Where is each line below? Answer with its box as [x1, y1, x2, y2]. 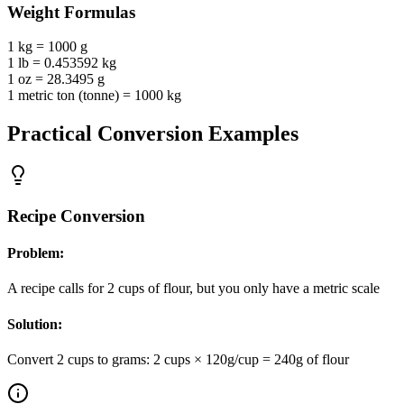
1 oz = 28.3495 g [7, 71, 105, 87]
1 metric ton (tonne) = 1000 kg [7, 87, 181, 104]
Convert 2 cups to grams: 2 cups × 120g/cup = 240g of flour [7, 351, 349, 367]
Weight [7, 2, 60, 22]
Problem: [7, 245, 64, 262]
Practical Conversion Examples [7, 122, 298, 146]
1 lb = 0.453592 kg [7, 55, 116, 71]
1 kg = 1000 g [7, 39, 87, 55]
